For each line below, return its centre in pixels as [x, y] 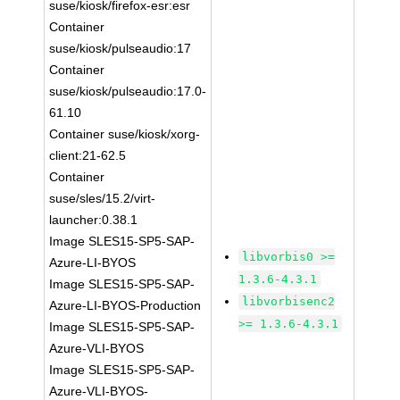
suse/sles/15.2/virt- [103, 198]
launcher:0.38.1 [94, 220]
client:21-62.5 [88, 155]
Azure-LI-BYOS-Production [125, 305]
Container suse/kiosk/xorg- [125, 134]
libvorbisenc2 [289, 301]
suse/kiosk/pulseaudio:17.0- [128, 91]
